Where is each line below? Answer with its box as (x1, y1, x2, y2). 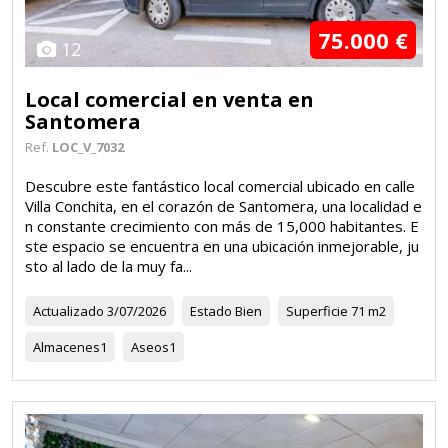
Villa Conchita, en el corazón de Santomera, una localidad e (25, 195, 422, 216)
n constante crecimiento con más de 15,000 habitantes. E (25, 215, 419, 236)
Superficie (286, 301, 348, 320)
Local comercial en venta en (25, 85, 314, 113)
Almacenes (33, 337, 100, 356)
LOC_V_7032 (52, 137, 124, 156)
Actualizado (33, 301, 104, 320)
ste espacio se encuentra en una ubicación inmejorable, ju (25, 235, 419, 256)
